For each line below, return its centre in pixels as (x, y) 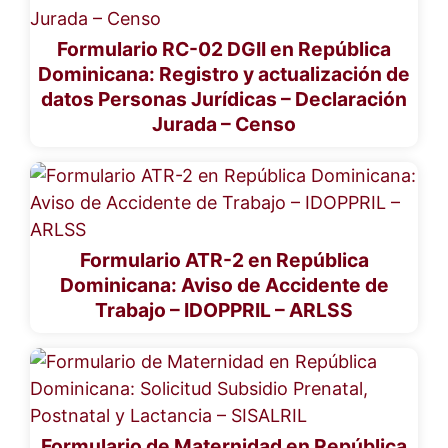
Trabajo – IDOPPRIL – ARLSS (224, 309)
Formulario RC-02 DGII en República (224, 48)
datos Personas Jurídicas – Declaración (224, 98)
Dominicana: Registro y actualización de (224, 73)
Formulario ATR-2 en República (224, 259)
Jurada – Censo (224, 123)
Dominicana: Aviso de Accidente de (224, 284)
